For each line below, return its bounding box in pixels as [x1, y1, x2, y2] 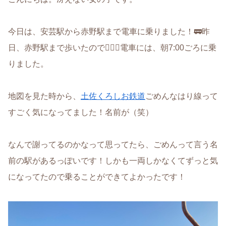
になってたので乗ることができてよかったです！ [8, 173, 186, 182]
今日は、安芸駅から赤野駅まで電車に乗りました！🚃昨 [8, 27, 210, 36]
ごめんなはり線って [145, 92, 218, 101]
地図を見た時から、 [8, 92, 81, 101]
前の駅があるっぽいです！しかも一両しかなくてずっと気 [8, 156, 218, 165]
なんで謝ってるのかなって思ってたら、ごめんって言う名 [8, 140, 218, 149]
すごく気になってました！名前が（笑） [8, 108, 153, 117]
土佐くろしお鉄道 [81, 92, 145, 101]
